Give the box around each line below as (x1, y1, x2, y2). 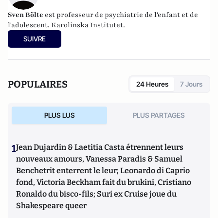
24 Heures (136, 80, 168, 88)
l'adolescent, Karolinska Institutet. (8, 20, 125, 30)
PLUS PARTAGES (132, 111, 185, 119)
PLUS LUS (44, 111, 75, 119)
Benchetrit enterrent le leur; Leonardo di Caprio (16, 166, 190, 175)
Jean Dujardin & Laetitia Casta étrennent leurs (16, 143, 183, 152)
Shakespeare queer (16, 201, 87, 210)
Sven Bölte (8, 10, 43, 19)
